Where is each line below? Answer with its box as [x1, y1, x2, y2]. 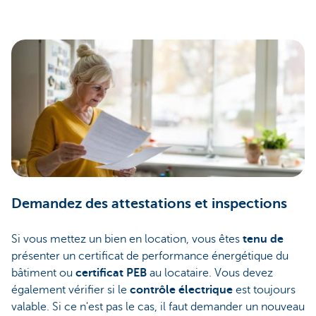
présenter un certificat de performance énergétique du [11, 250, 288, 263]
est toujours [236, 284, 296, 297]
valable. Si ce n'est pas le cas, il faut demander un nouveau [11, 300, 305, 314]
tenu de [243, 233, 284, 246]
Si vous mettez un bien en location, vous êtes [11, 233, 243, 246]
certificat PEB [75, 267, 147, 280]
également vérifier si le [11, 284, 130, 297]
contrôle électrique [130, 284, 236, 297]
